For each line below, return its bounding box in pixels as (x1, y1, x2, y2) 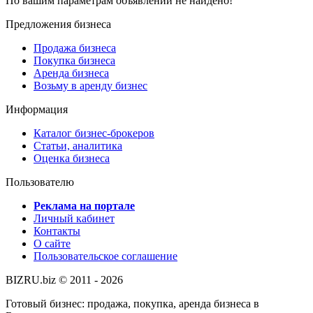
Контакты (34, 224, 80, 237)
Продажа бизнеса (34, 41, 116, 54)
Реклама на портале (34, 199, 135, 212)
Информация (6, 103, 68, 115)
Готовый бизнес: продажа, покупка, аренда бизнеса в (6, 297, 259, 310)
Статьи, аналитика (34, 139, 122, 152)
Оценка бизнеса (34, 152, 110, 164)
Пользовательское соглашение (34, 249, 177, 262)
